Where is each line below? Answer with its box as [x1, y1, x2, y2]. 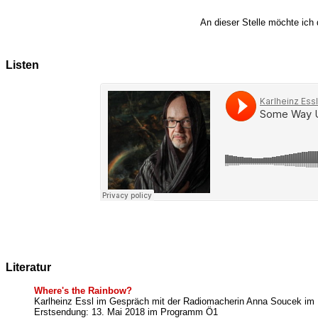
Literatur [6, 261, 51, 273]
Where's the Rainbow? [34, 285, 132, 296]
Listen [6, 58, 39, 71]
